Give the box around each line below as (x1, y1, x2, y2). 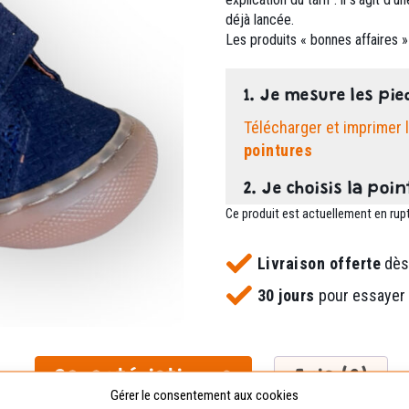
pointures (243, 141, 313, 160)
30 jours (257, 286, 315, 305)
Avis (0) (293, 370, 370, 389)
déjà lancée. (225, 11, 294, 28)
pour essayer (314, 286, 405, 305)
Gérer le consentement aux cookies (110, 386, 299, 404)
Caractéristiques (54, 370, 234, 389)
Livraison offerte (257, 254, 382, 273)
